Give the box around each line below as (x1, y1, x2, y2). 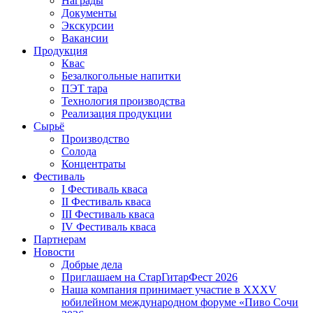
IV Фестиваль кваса (61, 221, 156, 233)
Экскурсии (61, 20, 114, 31)
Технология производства (61, 95, 185, 107)
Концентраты (61, 158, 126, 170)
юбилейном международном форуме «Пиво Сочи (61, 296, 298, 308)
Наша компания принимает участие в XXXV (61, 284, 277, 296)
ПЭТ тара (61, 82, 108, 94)
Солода (61, 145, 96, 157)
